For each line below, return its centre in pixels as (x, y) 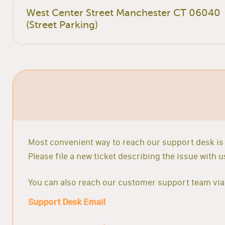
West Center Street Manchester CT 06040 (124, 13)
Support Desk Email (67, 202)
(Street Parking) (62, 25)
